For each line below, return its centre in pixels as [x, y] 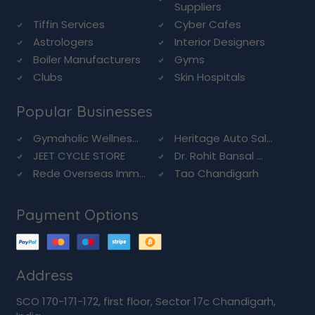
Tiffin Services [69, 24]
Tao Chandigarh [217, 173]
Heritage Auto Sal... [224, 138]
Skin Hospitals [210, 77]
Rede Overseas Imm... [89, 173]
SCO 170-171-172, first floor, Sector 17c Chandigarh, [146, 301]
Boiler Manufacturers [86, 59]
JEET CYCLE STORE [79, 156]
